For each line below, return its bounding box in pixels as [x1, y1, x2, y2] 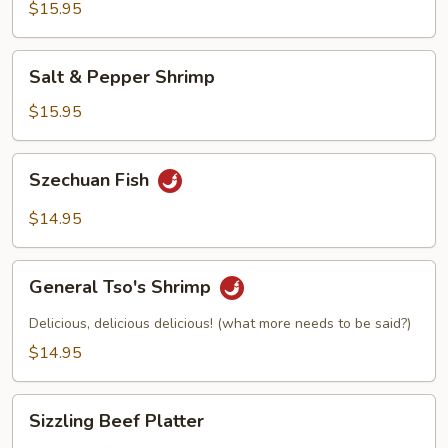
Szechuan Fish [29, 168, 154, 193]
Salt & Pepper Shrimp [29, 65, 215, 89]
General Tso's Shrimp [29, 275, 216, 300]
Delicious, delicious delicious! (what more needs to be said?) [29, 314, 411, 333]
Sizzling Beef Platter [29, 409, 204, 433]
